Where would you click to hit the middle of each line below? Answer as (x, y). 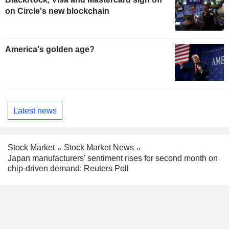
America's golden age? (50, 50)
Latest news (35, 110)
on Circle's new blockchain (57, 11)
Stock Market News (99, 148)
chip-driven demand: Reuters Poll (68, 169)
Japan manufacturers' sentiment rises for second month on (113, 158)
